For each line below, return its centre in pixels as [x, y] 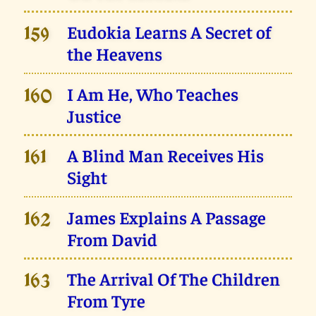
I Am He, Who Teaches [153, 93]
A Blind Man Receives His [166, 155]
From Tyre [107, 300]
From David [113, 238]
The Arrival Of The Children [174, 279]
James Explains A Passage [167, 217]
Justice [95, 115]
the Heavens [115, 54]
